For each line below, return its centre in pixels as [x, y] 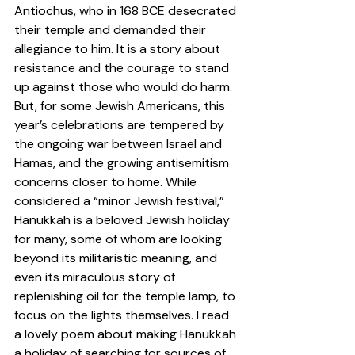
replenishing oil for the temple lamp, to [126, 296]
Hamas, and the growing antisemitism [123, 163]
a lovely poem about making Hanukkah [127, 334]
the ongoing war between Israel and [120, 144]
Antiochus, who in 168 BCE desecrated [127, 11]
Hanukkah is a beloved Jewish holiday [124, 220]
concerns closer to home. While [107, 182]
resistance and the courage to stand [123, 68]
